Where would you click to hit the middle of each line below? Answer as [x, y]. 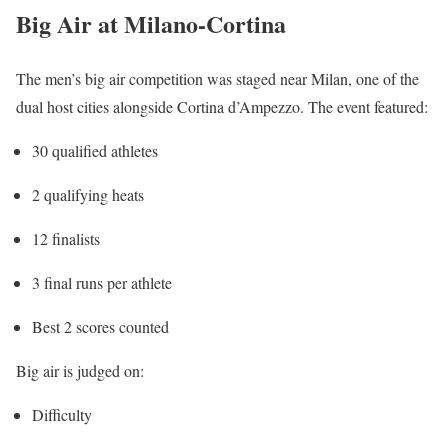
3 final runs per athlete [102, 283]
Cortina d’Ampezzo [238, 107]
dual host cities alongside [96, 107]
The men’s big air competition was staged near [163, 79]
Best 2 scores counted [100, 327]
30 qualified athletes [95, 151]
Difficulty [62, 415]
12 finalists [66, 239]
